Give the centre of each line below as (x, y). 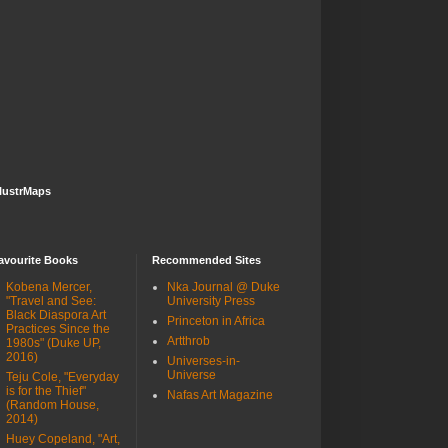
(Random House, (52, 405)
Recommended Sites (206, 260)
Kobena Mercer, (49, 287)
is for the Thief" (46, 391)
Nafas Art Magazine (220, 395)
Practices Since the (58, 329)
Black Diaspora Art (56, 315)
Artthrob (188, 341)
